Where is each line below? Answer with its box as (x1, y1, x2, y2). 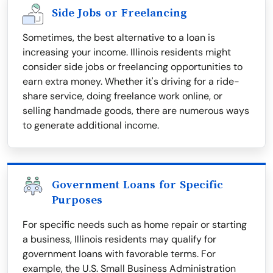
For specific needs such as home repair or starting (23, 218, 247, 232)
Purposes (52, 194, 102, 207)
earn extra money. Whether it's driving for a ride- (23, 75, 239, 88)
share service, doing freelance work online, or (23, 90, 222, 103)
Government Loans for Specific (52, 179, 223, 191)
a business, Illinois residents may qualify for (23, 233, 216, 246)
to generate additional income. (23, 119, 159, 132)
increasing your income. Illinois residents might (23, 46, 231, 59)
